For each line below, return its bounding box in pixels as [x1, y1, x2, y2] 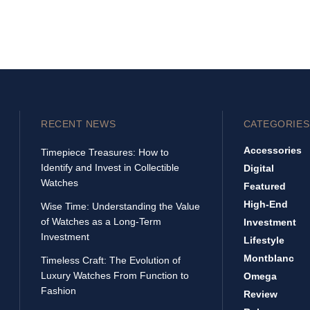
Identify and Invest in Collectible [41, 162, 179, 173]
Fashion [41, 285, 76, 296]
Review [243, 289, 277, 300]
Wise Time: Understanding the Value [41, 201, 200, 212]
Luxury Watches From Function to [41, 270, 189, 281]
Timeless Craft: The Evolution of [41, 255, 181, 266]
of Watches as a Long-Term [41, 216, 161, 227]
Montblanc [243, 253, 294, 264]
